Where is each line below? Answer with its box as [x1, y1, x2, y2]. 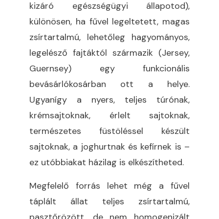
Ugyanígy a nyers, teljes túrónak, [29, 93, 190, 106]
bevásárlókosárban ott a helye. [29, 78, 190, 90]
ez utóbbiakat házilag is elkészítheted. [29, 156, 184, 168]
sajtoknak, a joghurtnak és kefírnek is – [29, 140, 190, 153]
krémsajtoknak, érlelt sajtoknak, [29, 109, 190, 121]
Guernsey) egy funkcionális [29, 62, 190, 74]
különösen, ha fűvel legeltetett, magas [29, 15, 190, 27]
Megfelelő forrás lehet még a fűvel [29, 179, 190, 192]
